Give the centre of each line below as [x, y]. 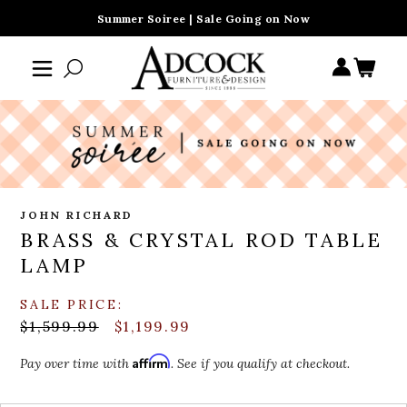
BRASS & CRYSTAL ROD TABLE [202, 240]
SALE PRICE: [72, 305]
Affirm [152, 362]
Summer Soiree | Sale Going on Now [203, 19]
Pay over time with [77, 364]
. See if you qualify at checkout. [261, 364]
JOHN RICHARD [77, 215]
